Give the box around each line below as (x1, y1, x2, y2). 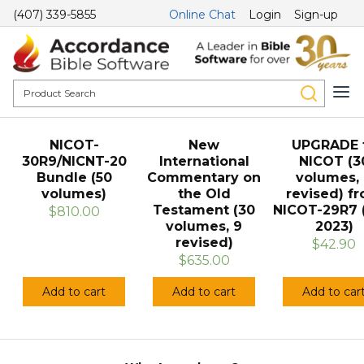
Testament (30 (153, 202, 255, 219)
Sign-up (294, 7, 338, 22)
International (158, 154, 249, 170)
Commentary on (147, 170, 261, 186)
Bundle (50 (36, 170, 112, 186)
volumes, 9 (166, 219, 242, 235)
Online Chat (169, 7, 236, 22)
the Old (177, 186, 231, 202)
